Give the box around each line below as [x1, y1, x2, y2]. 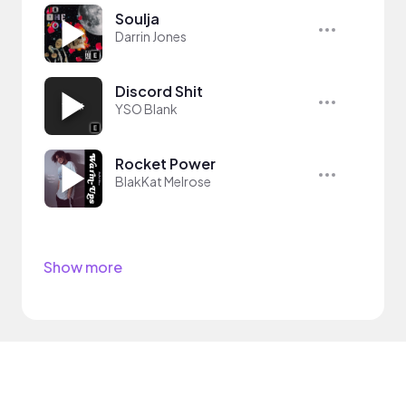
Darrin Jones [115, 27, 187, 44]
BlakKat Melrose [115, 172, 211, 189]
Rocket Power [115, 153, 216, 173]
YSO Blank [115, 100, 178, 117]
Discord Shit [115, 81, 203, 101]
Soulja [115, 8, 159, 28]
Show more [43, 256, 122, 276]
